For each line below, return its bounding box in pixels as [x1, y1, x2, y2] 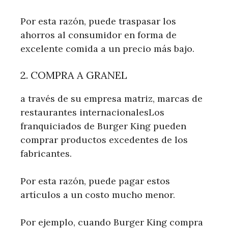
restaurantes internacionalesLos [20, 106, 164, 118]
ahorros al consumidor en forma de [20, 28, 177, 41]
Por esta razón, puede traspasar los [20, 15, 176, 27]
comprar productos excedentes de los [20, 133, 188, 146]
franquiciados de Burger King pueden [20, 120, 186, 132]
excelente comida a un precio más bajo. [20, 42, 194, 54]
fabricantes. [20, 147, 72, 159]
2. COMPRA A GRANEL [20, 68, 127, 81]
